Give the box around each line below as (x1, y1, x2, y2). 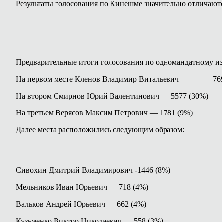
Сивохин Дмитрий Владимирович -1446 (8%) (16, 166, 170, 174)
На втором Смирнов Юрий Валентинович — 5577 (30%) (16, 92, 208, 100)
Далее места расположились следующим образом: (16, 125, 184, 134)
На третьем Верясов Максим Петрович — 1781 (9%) (16, 109, 193, 117)
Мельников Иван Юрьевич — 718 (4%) (16, 183, 148, 191)
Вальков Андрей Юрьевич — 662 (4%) (16, 200, 146, 208)
